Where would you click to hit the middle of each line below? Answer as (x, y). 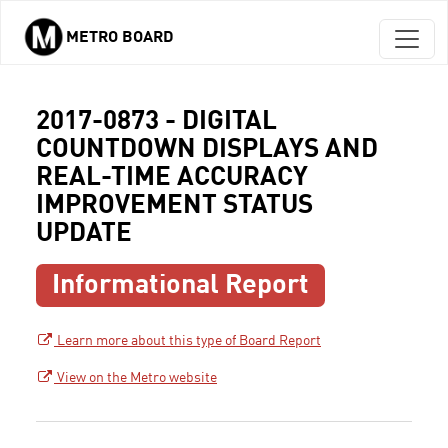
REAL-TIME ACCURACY (172, 178)
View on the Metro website (135, 378)
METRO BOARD (120, 38)
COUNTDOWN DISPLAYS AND (207, 150)
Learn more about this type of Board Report (187, 341)
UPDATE (84, 234)
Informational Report (181, 286)
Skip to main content (79, 52)
